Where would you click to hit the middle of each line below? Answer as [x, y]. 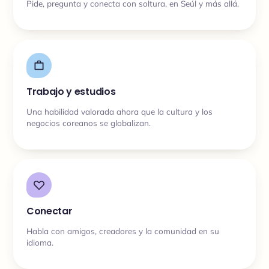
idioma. [40, 242]
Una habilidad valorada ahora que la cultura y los [119, 111]
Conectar [50, 211]
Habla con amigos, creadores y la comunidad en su [123, 231]
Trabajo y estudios [71, 92]
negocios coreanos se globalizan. [89, 122]
